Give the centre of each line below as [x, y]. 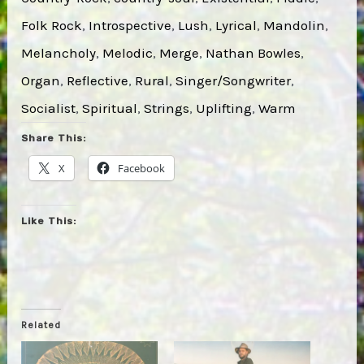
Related [41, 325]
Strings [167, 108]
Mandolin [295, 25]
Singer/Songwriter [234, 80]
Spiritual [110, 108]
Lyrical [236, 25]
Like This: [49, 221]
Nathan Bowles [253, 52]
